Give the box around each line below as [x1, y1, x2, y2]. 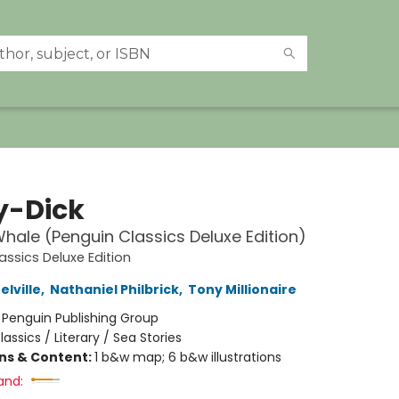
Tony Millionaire [187, 281, 297, 298]
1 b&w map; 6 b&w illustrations [94, 348, 281, 366]
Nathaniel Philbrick [49, 281, 179, 298]
